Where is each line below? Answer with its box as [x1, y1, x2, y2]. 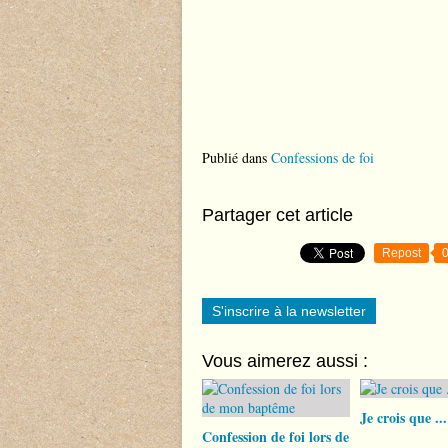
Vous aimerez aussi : [202, 351, 368, 371]
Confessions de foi [271, 148, 374, 167]
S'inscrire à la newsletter [212, 303, 366, 319]
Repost [382, 246, 421, 260]
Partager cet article [202, 205, 353, 225]
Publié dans [202, 148, 267, 167]
